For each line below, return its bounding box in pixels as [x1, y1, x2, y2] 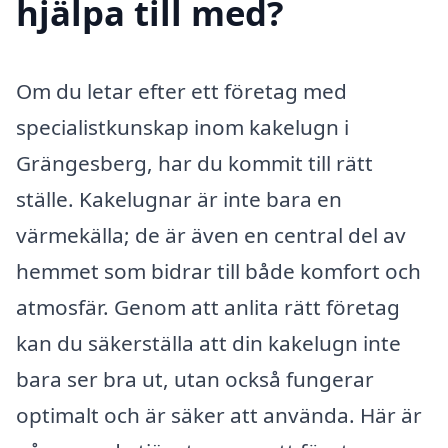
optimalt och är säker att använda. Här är [16, 400, 422, 429]
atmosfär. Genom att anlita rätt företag [16, 292, 400, 321]
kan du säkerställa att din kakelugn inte [16, 328, 401, 357]
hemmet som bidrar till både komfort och [16, 256, 421, 285]
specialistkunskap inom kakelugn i [16, 112, 349, 141]
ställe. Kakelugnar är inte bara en [16, 184, 342, 213]
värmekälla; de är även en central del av [16, 220, 406, 249]
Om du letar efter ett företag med [16, 76, 347, 105]
